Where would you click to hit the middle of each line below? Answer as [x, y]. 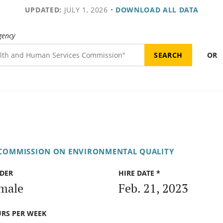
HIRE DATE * [139, 173]
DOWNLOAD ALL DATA [157, 10]
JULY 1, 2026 [85, 10]
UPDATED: [43, 10]
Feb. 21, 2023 [153, 188]
